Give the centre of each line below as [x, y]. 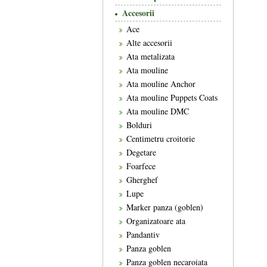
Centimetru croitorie [161, 139]
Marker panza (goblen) [165, 207]
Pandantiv [143, 235]
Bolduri [139, 125]
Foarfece [141, 166]
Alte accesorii [149, 43]
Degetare [141, 152]
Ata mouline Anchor [161, 84]
